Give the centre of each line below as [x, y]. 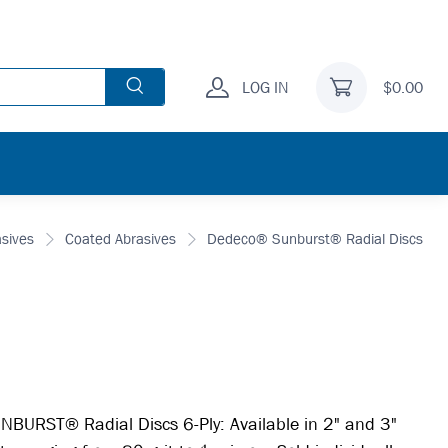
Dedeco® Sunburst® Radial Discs [315, 238]
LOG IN [265, 87]
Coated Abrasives [120, 238]
